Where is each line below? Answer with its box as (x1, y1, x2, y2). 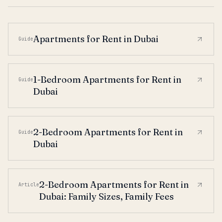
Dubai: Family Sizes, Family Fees (39, 191, 174, 202)
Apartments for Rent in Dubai (33, 33, 159, 45)
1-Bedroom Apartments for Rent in (33, 74, 181, 85)
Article (18, 181, 39, 188)
